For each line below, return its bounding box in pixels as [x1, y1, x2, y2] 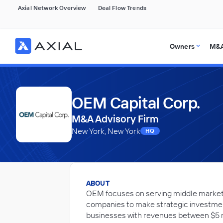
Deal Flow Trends [98, 4, 147, 11]
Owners [169, 42, 195, 51]
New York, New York [72, 126, 140, 136]
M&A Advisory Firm [72, 112, 158, 125]
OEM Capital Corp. [72, 93, 200, 112]
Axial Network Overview [18, 4, 86, 11]
